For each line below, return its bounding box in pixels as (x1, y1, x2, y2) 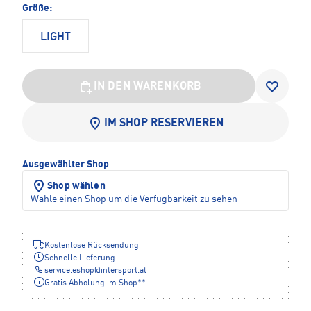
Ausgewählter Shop (22, 159, 109, 169)
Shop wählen (47, 180, 106, 191)
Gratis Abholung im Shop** (44, 278, 146, 287)
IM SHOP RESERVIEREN (103, 117, 224, 129)
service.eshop (44, 266, 94, 275)
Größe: (22, 3, 52, 13)
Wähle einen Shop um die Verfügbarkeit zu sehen (31, 194, 237, 204)
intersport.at (101, 266, 146, 275)
